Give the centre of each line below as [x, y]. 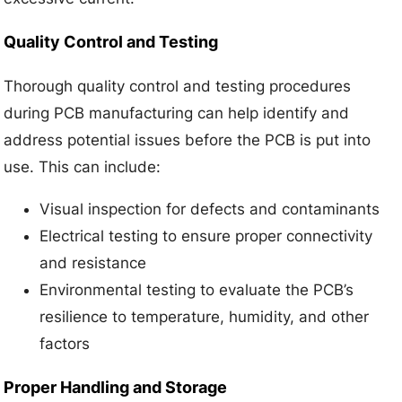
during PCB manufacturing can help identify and [177, 113]
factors [65, 343]
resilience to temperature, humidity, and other [205, 316]
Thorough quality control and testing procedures [178, 86]
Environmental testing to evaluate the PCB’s [197, 289]
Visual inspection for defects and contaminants [210, 209]
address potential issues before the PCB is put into [188, 140]
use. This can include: [83, 166]
